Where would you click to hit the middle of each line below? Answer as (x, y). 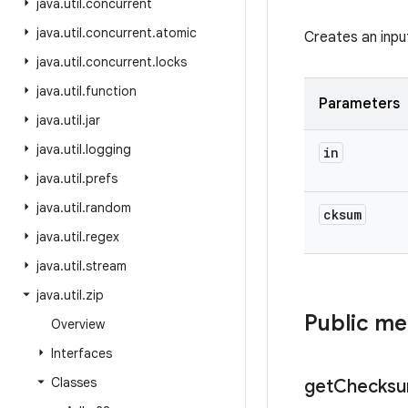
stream (106, 266)
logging (108, 149)
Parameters (359, 104)
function (111, 91)
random (108, 208)
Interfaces (82, 353)
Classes (74, 382)
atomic (176, 33)
